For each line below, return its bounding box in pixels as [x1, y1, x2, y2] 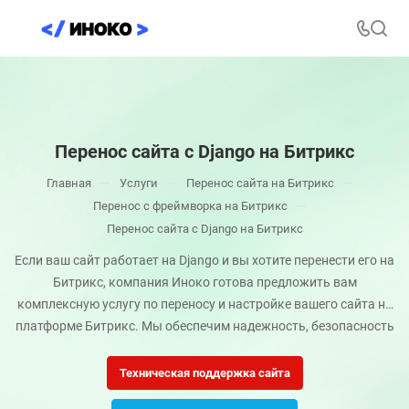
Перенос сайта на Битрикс [186, 175, 334, 190]
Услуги [120, 175, 158, 190]
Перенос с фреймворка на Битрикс [93, 198, 288, 213]
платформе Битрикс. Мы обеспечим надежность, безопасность [15, 318, 394, 333]
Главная [47, 175, 91, 190]
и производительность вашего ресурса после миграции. [37, 340, 372, 355]
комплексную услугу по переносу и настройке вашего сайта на [16, 296, 393, 311]
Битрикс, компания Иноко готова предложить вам [52, 274, 357, 289]
